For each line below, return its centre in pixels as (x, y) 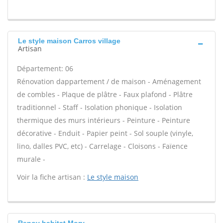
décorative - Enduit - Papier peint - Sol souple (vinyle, (105, 133)
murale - (31, 159)
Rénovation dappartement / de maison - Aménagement (109, 81)
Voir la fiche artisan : (52, 177)
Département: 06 (45, 68)
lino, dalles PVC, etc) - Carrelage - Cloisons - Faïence (102, 146)
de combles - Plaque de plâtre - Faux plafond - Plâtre (105, 94)
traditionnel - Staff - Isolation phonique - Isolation (100, 107)
